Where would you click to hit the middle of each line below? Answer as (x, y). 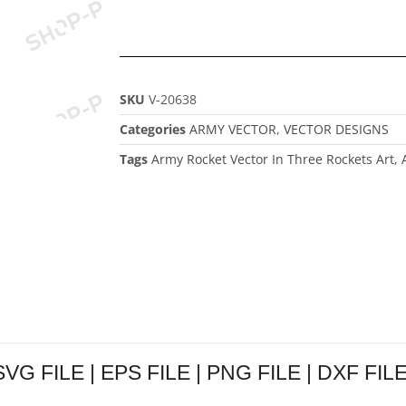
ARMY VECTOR (233, 129)
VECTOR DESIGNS (336, 129)
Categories (153, 129)
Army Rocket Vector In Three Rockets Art (273, 159)
